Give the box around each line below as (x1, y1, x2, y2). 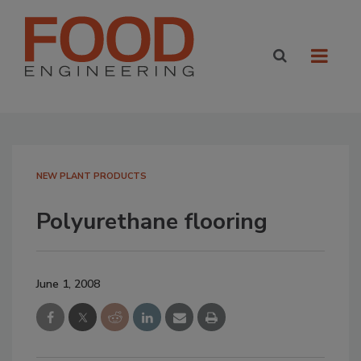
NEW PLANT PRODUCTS (36, 170, 147, 182)
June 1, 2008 (36, 276, 100, 292)
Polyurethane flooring (36, 206, 268, 237)
